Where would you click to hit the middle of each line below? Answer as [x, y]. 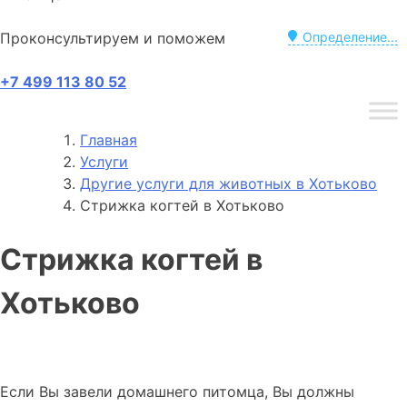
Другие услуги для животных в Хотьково [228, 183]
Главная [109, 139]
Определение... [350, 36]
